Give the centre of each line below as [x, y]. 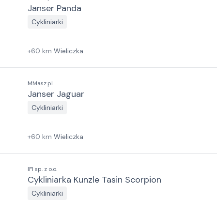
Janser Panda [54, 8]
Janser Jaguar [56, 94]
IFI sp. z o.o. [42, 169]
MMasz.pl [40, 83]
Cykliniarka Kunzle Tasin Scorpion [94, 180]
